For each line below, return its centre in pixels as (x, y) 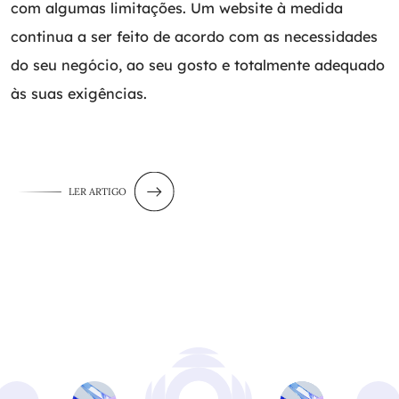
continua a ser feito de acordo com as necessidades (194, 36)
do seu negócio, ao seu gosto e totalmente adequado (198, 65)
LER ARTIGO (98, 191)
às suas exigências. (79, 93)
